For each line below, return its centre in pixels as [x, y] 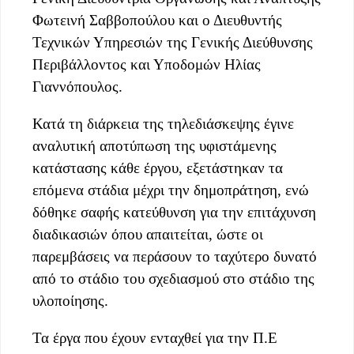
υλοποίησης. [70, 301]
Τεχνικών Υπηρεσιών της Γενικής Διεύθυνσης [173, 43]
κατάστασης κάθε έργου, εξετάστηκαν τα [158, 168]
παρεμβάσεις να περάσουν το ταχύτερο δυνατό [175, 257]
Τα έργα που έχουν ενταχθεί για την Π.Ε [155, 338]
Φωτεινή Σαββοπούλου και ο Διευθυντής [157, 21]
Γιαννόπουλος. [77, 87]
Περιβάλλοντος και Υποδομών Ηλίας [147, 65]
